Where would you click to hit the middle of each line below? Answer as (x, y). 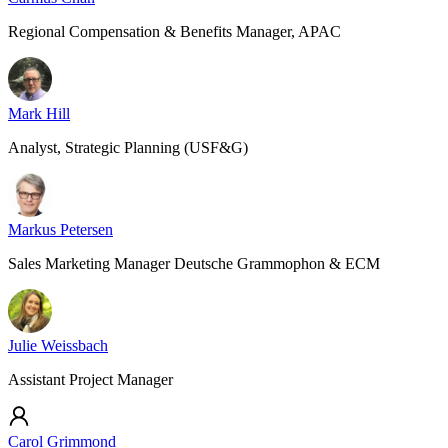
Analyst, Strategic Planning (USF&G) (128, 147)
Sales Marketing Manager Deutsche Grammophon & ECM (194, 263)
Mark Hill (39, 113)
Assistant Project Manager (90, 379)
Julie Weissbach (58, 345)
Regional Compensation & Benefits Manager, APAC (174, 31)
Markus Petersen (60, 229)
